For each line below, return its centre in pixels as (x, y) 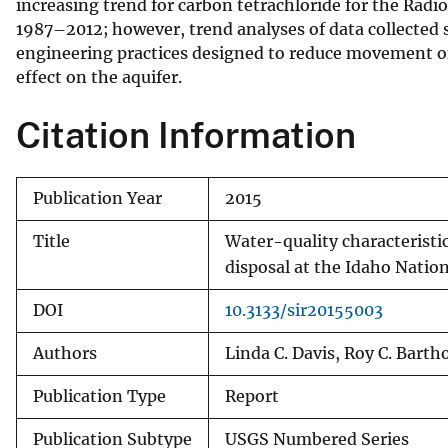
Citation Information (186, 134)
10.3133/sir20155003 (304, 310)
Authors (65, 353)
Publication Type (99, 396)
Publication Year (97, 198)
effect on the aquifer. (99, 76)
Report (252, 396)
